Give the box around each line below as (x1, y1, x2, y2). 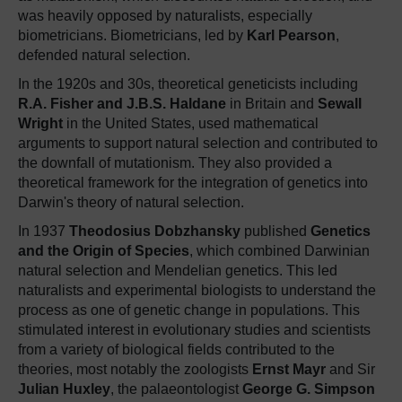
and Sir (326, 362, 375, 377)
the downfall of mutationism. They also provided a (18, 155, 332, 170)
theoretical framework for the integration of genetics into (18, 175, 368, 190)
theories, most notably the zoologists (18, 362, 252, 377)
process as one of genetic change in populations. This (18, 302, 360, 318)
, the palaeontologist (110, 381, 242, 397)
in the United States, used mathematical (63, 116, 319, 131)
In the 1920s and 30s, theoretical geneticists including (18, 76, 358, 92)
